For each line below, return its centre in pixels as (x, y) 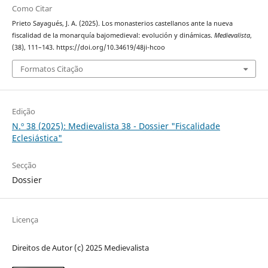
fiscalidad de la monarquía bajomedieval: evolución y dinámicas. (113, 36)
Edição (23, 111)
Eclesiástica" (37, 138)
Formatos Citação (51, 68)
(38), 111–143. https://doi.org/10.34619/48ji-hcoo (88, 48)
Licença (25, 219)
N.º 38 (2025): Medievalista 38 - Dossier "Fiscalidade (116, 126)
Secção (24, 165)
